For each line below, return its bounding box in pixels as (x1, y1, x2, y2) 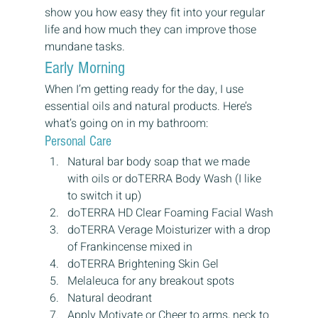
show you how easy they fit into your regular (44, 4, 268, 22)
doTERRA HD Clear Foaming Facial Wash (67, 204, 273, 222)
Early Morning (44, 58, 125, 78)
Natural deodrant (67, 290, 152, 307)
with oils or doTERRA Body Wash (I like (67, 170, 264, 188)
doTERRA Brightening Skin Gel (67, 256, 219, 273)
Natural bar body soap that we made (67, 153, 253, 171)
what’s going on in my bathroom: (44, 115, 208, 133)
